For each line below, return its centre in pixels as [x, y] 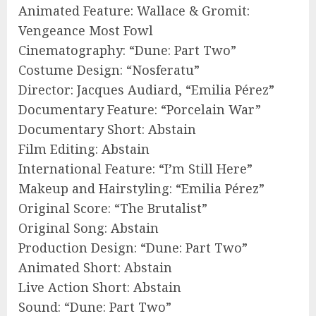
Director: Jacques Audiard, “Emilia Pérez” [146, 89]
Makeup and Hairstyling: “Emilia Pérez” [141, 188]
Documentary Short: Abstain [107, 129]
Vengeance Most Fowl [86, 30]
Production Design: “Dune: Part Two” [133, 247]
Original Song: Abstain [89, 227]
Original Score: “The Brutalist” [113, 208]
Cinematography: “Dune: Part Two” [127, 50]
